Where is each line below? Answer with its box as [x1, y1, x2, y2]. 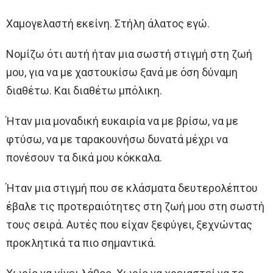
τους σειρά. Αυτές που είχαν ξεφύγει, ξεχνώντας [6, 218, 252, 232]
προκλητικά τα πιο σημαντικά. [6, 236, 156, 250]
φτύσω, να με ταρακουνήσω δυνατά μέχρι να [6, 133, 228, 146]
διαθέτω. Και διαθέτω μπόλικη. [6, 84, 162, 97]
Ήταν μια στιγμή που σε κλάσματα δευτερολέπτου [6, 182, 258, 195]
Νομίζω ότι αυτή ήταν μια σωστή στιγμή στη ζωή [6, 48, 252, 61]
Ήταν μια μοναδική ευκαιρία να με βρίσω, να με [6, 115, 238, 128]
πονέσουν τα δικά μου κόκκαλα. [6, 151, 162, 165]
